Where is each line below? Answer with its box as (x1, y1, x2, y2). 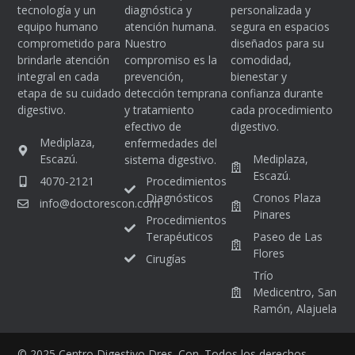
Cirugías (146, 250, 187, 266)
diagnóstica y (124, 2, 192, 18)
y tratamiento (124, 102, 194, 118)
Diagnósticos (146, 189, 214, 205)
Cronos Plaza (252, 190, 321, 206)
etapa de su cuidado (17, 86, 122, 101)
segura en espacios (231, 19, 330, 35)
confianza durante (231, 86, 324, 101)
